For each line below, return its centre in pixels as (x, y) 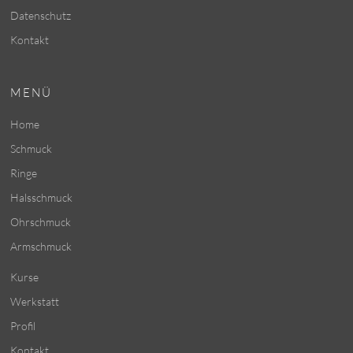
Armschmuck (41, 246)
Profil (23, 325)
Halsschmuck (42, 197)
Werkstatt (35, 301)
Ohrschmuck (41, 221)
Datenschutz (41, 15)
